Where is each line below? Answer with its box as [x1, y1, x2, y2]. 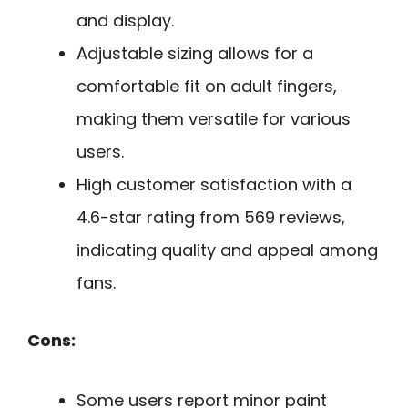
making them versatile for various [76, 107, 351, 130]
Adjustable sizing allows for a [76, 41, 313, 65]
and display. [76, 8, 174, 32]
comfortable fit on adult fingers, [76, 74, 337, 97]
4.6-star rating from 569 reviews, [76, 205, 345, 229]
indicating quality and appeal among [76, 238, 378, 261]
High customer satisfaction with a [76, 172, 352, 196]
